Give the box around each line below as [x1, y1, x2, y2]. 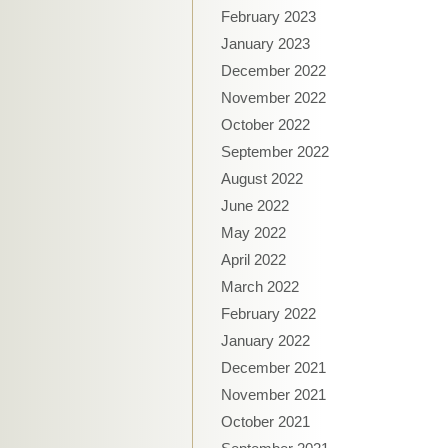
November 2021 [221, 386, 326, 403]
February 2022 [221, 305, 316, 322]
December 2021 [221, 359, 326, 376]
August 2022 [221, 170, 303, 187]
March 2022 [221, 278, 299, 295]
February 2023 [221, 8, 316, 25]
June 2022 [221, 197, 289, 214]
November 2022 [221, 89, 326, 106]
